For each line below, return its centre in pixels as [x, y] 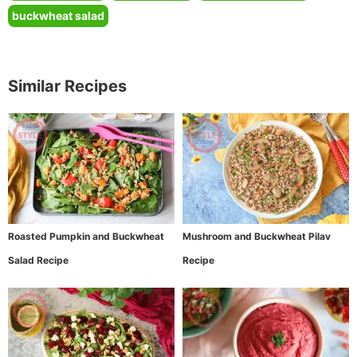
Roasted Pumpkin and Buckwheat [86, 237]
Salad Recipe [38, 261]
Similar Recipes [67, 86]
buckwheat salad [58, 15]
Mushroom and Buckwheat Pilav [257, 237]
